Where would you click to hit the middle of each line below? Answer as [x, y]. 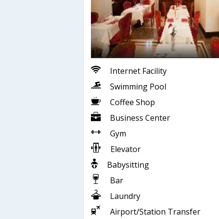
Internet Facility [138, 71]
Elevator [126, 149]
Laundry [125, 196]
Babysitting [128, 164]
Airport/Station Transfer [155, 211]
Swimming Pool [138, 86]
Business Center [140, 118]
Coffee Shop [132, 102]
